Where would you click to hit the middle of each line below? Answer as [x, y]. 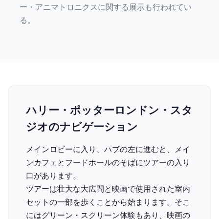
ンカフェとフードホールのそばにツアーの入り [108, 162]
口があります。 [53, 175]
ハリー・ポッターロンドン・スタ [109, 110]
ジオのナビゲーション [82, 127]
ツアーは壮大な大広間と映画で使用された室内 [108, 189]
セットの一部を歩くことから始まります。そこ [108, 202]
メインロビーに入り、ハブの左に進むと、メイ [108, 149]
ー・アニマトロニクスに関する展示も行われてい [106, 7]
